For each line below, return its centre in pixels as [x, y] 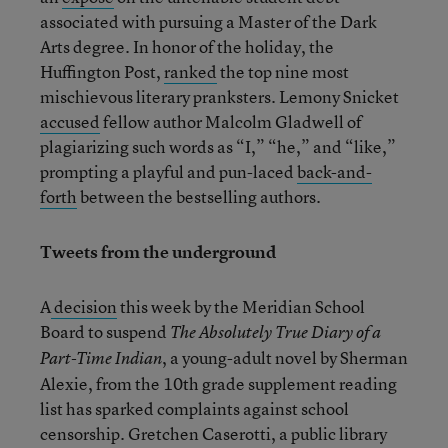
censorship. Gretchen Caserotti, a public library [213, 433]
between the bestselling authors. [199, 196]
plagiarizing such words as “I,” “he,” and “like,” [218, 146]
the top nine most [283, 71]
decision [84, 306]
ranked [190, 71]
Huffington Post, [102, 71]
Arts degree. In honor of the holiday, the [187, 46]
